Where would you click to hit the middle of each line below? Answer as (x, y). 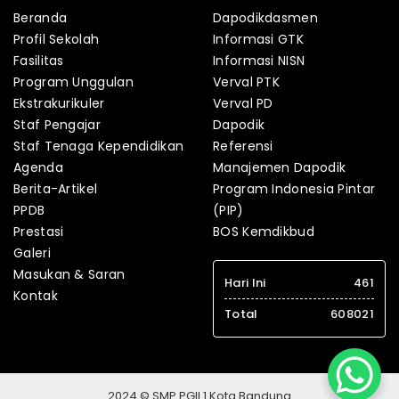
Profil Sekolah (57, 40)
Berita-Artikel (56, 189)
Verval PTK (246, 82)
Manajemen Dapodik (280, 168)
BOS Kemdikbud (264, 232)
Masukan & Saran (69, 275)
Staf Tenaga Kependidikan (99, 147)
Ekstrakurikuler (59, 104)
